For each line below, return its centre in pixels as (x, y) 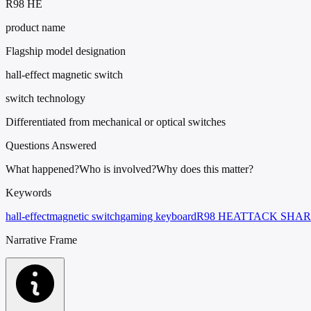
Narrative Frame (41, 239)
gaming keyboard (158, 216)
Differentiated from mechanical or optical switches (116, 121)
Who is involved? (118, 169)
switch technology (45, 98)
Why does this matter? (205, 169)
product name (35, 27)
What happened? (42, 169)
